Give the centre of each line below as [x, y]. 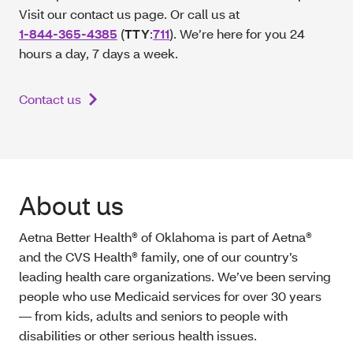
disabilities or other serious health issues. [139, 335]
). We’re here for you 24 [238, 33]
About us [73, 205]
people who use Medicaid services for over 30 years [170, 295]
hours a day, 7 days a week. [98, 53]
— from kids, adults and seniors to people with [153, 315]
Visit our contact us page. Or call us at [129, 13]
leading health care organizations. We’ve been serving [175, 276]
